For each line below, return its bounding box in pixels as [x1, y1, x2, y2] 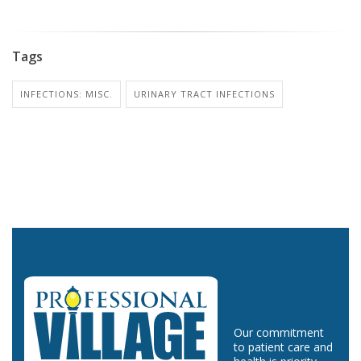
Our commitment [234, 324, 324, 340]
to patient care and [234, 338, 333, 355]
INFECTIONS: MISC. [20, 87, 113, 100]
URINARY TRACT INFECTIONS [134, 87, 275, 100]
